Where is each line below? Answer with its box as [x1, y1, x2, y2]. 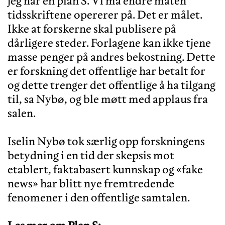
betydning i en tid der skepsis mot [8, 148, 174, 162]
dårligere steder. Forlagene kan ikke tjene [8, 35, 211, 50]
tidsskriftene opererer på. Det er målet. [8, 7, 202, 22]
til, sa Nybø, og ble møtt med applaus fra [8, 91, 208, 106]
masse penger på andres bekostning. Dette [8, 49, 215, 64]
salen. [8, 105, 36, 120]
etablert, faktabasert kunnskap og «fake [8, 162, 203, 176]
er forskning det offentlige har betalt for [8, 63, 205, 78]
